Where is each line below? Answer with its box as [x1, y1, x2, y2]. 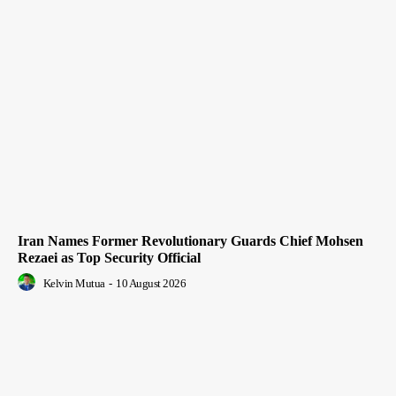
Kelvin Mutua [42, 276, 105, 290]
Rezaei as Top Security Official [18, 249, 201, 265]
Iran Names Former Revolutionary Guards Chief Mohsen [18, 232, 363, 248]
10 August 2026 [116, 276, 186, 290]
